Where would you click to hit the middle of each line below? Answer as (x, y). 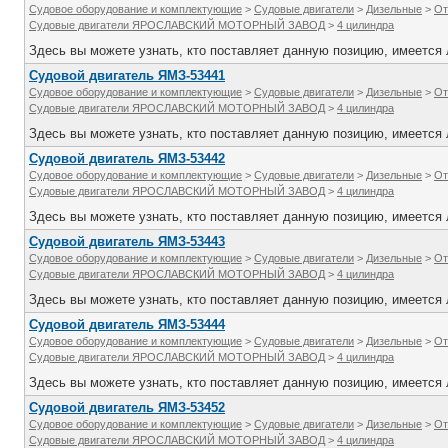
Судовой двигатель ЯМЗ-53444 (127, 324)
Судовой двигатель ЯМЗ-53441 (127, 75)
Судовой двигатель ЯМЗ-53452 (127, 407)
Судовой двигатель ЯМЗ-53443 (127, 241)
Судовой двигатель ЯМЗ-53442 (127, 158)
